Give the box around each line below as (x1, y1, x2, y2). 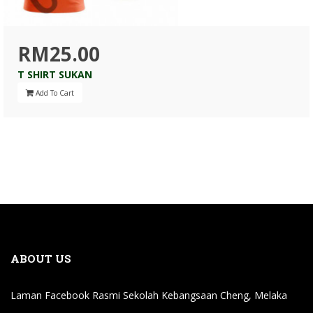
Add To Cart (36, 88, 74, 98)
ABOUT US (10, 252, 71, 265)
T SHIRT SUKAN (17, 68, 92, 81)
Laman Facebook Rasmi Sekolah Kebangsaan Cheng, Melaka (10, 289, 287, 302)
